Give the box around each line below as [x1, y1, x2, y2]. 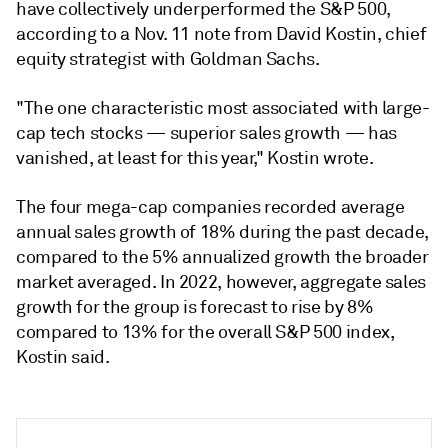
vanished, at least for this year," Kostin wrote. [16, 146, 374, 169]
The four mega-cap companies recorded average [16, 195, 405, 218]
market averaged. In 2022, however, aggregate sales [16, 270, 427, 293]
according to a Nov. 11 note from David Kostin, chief [16, 22, 427, 45]
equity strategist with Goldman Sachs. [16, 47, 320, 70]
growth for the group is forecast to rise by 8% [16, 295, 374, 318]
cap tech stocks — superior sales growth [16, 121, 345, 144]
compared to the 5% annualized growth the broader [16, 245, 429, 268]
